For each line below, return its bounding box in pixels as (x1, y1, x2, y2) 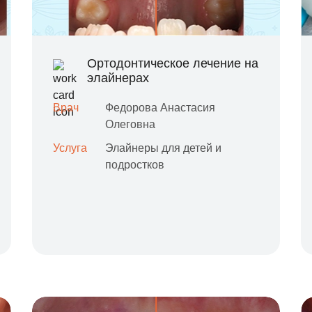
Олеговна (104, 118, 155, 130)
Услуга (52, 142, 87, 154)
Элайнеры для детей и (104, 142, 221, 154)
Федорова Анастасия (104, 102, 215, 114)
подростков (104, 159, 164, 171)
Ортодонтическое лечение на (86, 56, 258, 70)
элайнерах (86, 71, 149, 85)
